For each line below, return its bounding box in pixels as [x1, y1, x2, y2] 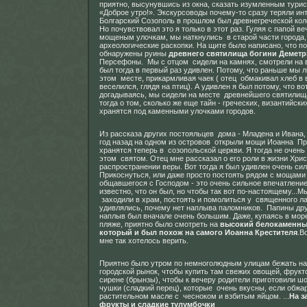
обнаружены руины [99, 49, 169, 58]
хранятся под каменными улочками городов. [99, 107, 256, 115]
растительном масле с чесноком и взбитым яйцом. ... [99, 292, 289, 300]
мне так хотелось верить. [99, 236, 188, 245]
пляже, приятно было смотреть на [99, 220, 220, 228]
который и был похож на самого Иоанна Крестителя [99, 228, 297, 236]
